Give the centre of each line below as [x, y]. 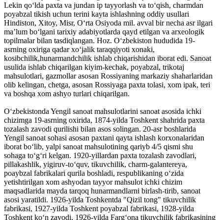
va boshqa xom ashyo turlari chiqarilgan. [67, 93]
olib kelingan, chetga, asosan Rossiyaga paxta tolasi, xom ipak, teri [107, 84]
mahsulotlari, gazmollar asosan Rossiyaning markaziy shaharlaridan [108, 76]
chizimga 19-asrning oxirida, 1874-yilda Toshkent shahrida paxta [104, 120]
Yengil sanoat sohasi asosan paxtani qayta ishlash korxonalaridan [104, 137]
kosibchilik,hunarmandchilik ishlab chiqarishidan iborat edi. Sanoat [108, 58]
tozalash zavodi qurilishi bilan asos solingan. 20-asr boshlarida [100, 129]
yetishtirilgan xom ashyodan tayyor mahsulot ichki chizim [93, 182]
